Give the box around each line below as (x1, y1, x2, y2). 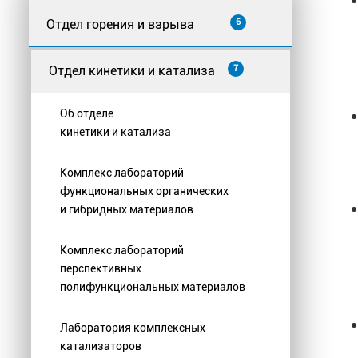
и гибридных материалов (60, 203, 193, 217)
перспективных (60, 262, 141, 276)
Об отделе (60, 107, 113, 121)
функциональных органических (60, 185, 229, 198)
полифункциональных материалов (60, 280, 245, 294)
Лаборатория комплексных (60, 321, 205, 335)
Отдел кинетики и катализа (49, 63, 215, 79)
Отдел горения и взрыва (46, 17, 194, 33)
